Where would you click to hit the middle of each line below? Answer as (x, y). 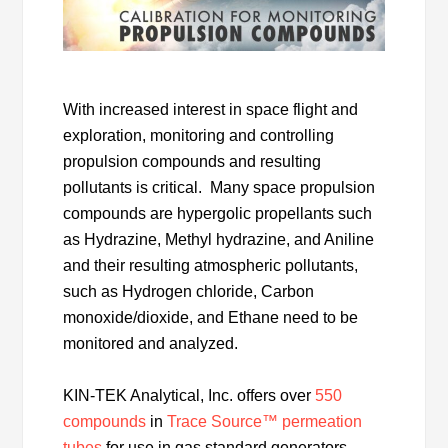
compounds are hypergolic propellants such (218, 213)
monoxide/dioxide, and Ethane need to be (211, 317)
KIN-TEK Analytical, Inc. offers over (189, 395)
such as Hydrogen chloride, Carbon (189, 291)
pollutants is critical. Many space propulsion (219, 187)
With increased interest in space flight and (211, 109)
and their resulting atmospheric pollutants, (211, 265)
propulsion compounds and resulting (192, 161)
